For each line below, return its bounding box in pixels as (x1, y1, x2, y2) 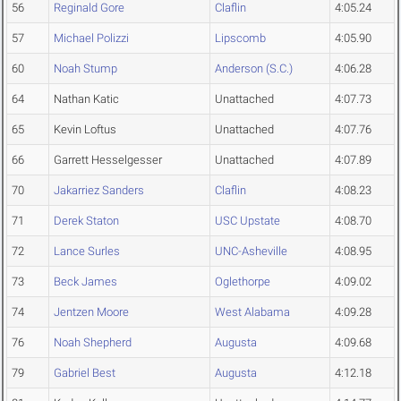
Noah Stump (54, 62, 117, 76)
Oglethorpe (215, 275, 270, 289)
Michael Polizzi (54, 31, 129, 46)
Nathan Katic (54, 92, 119, 107)
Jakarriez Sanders (54, 183, 144, 198)
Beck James (54, 275, 117, 289)
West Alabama (215, 305, 290, 320)
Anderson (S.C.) (215, 62, 293, 76)
